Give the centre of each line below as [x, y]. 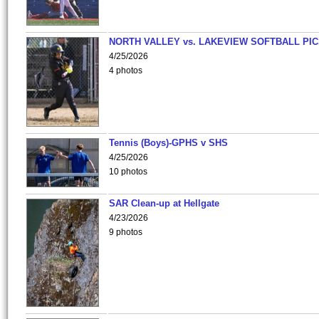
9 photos [126, 232]
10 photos [128, 172]
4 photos [126, 70]
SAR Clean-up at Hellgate [164, 203]
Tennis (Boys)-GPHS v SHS [168, 143]
